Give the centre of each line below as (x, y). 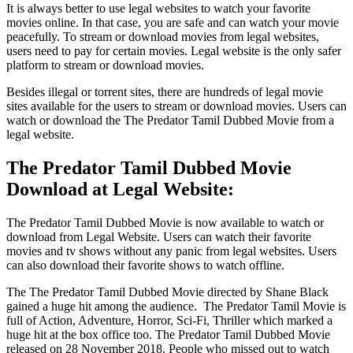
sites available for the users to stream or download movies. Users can (176, 106)
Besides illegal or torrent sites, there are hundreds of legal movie (165, 91)
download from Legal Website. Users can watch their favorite (159, 236)
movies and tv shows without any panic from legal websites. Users (171, 251)
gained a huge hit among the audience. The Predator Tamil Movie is (176, 306)
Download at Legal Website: (120, 189)
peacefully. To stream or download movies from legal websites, (163, 36)
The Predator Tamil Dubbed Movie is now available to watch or (165, 222)
